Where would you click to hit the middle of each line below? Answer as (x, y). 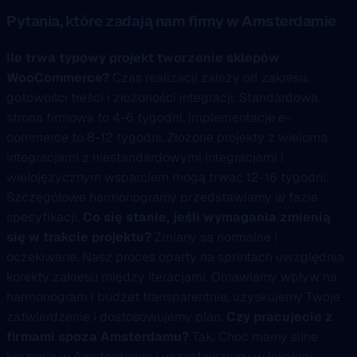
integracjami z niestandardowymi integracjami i (145, 157)
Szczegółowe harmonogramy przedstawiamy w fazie (162, 197)
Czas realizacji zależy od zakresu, (209, 77)
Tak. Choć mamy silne (253, 336)
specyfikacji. (45, 217)
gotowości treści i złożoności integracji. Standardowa (162, 97)
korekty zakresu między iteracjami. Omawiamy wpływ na (172, 277)
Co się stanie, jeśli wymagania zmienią (207, 217)
